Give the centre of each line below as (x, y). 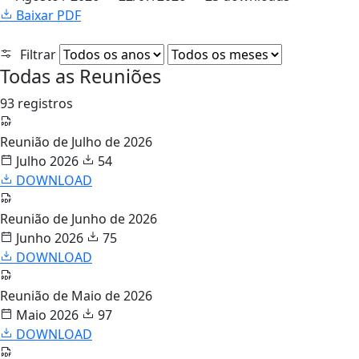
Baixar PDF (47, 15)
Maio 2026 (46, 315)
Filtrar (36, 54)
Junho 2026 (48, 238)
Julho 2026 (46, 161)
